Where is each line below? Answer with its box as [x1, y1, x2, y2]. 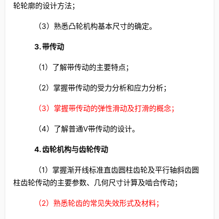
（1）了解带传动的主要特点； [34, 63, 133, 72]
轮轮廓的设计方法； [13, 1, 79, 10]
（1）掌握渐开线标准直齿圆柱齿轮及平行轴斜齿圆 [34, 165, 199, 175]
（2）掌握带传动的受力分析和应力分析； [34, 83, 171, 92]
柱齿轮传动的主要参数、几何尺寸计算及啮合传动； [13, 178, 182, 187]
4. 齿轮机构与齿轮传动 [34, 145, 108, 154]
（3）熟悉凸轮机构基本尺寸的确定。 [34, 22, 156, 31]
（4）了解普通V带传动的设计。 [34, 124, 139, 133]
